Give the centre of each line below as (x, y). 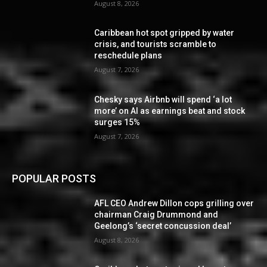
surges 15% (117, 122)
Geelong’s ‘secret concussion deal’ (163, 226)
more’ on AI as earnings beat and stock (170, 111)
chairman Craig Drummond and (156, 214)
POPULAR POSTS (54, 178)
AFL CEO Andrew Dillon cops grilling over (174, 203)
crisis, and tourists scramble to (156, 44)
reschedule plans (128, 56)
